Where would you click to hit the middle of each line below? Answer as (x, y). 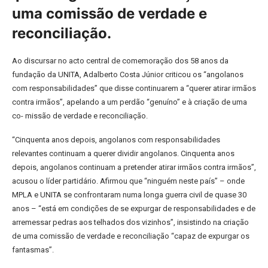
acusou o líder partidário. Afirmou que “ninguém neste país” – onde (128, 181)
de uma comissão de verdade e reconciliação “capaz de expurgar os (131, 236)
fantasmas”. (33, 250)
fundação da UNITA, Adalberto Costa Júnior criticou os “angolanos (128, 74)
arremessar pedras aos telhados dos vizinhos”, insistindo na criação (130, 222)
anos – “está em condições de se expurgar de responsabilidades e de (134, 208)
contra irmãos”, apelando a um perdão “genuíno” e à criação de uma (130, 102)
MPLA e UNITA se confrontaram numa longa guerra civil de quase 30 (129, 195)
